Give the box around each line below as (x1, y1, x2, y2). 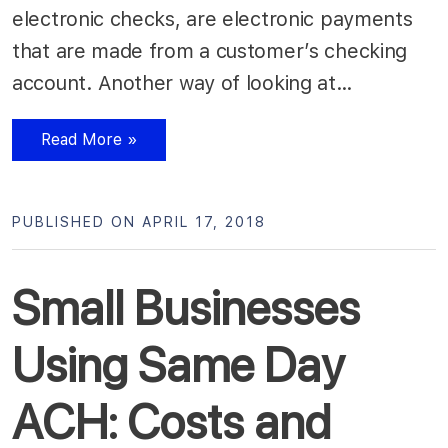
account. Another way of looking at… (12, 70, 359, 95)
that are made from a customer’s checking (12, 38, 408, 63)
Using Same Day (12, 335, 344, 394)
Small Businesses (12, 278, 360, 337)
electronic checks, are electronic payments (12, 6, 413, 31)
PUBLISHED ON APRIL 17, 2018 (12, 213, 266, 230)
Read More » (40, 129, 138, 149)
